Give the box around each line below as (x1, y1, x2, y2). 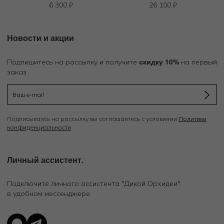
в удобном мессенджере (7, 188, 90, 198)
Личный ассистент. (7, 153, 83, 165)
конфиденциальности (7, 123, 71, 131)
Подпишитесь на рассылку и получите (7, 57, 139, 66)
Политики (178, 114, 206, 122)
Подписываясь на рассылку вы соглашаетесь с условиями (7, 114, 178, 122)
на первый (179, 57, 217, 66)
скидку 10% (139, 56, 179, 66)
